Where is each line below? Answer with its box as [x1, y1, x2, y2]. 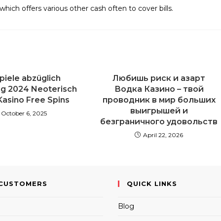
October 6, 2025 [1, 110, 47, 117]
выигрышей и [130, 106, 188, 115]
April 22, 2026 [143, 131, 184, 139]
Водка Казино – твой [114, 84, 204, 94]
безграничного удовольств [100, 117, 218, 126]
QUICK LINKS [127, 180, 177, 187]
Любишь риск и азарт [112, 74, 206, 83]
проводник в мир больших [102, 95, 216, 105]
